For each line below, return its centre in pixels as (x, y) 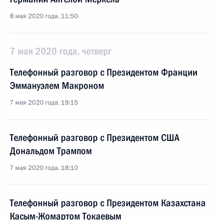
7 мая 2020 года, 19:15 (44, 103)
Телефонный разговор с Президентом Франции (104, 72)
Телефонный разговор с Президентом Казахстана (108, 203)
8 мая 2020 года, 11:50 (44, 16)
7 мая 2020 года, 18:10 (44, 168)
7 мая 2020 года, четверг (61, 51)
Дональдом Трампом (51, 151)
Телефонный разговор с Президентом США (95, 137)
